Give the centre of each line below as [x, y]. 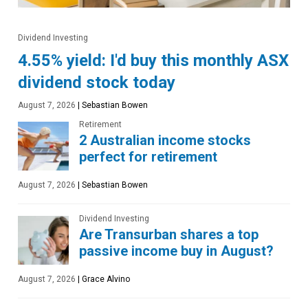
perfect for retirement [148, 157]
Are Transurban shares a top [169, 235]
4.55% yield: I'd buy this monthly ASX [153, 61]
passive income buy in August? [176, 251]
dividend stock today [97, 83]
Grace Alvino [105, 279]
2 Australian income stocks [165, 141]
